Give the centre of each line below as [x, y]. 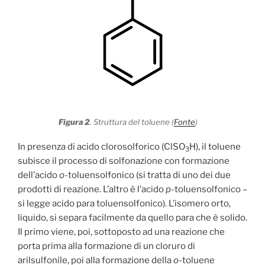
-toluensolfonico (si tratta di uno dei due [148, 175]
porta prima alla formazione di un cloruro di [106, 246]
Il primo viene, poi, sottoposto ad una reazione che [121, 232]
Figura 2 [74, 122]
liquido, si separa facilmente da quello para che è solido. [132, 218]
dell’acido [38, 175]
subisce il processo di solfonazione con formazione [124, 161]
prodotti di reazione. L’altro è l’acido [92, 190]
